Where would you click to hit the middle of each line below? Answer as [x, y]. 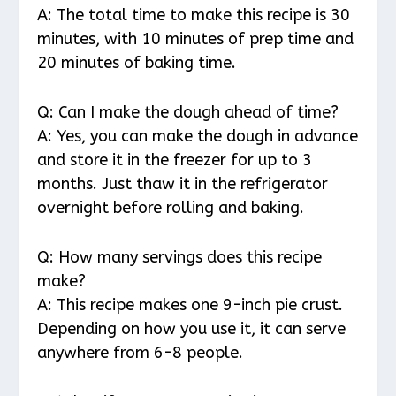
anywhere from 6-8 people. [141, 352]
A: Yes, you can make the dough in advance [198, 136]
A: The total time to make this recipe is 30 [194, 15]
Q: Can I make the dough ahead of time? [188, 112]
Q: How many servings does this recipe [180, 257]
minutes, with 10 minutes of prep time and [196, 39]
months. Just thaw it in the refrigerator [183, 183]
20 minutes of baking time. [137, 63]
